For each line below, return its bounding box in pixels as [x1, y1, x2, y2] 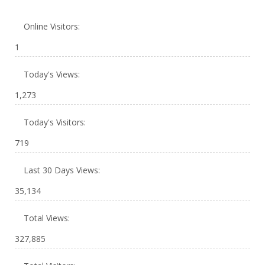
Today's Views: [24, 69, 82, 80]
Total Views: [24, 212, 72, 224]
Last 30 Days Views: [24, 164, 102, 176]
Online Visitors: [24, 21, 82, 33]
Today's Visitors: [24, 117, 88, 128]
